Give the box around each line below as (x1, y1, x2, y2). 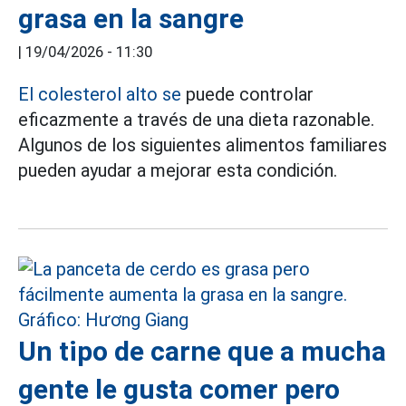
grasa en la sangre (18, 3, 244, 34)
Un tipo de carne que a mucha (18, 335, 386, 367)
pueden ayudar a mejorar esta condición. (18, 159, 337, 181)
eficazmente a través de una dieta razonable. (18, 109, 374, 130)
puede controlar (181, 83, 314, 105)
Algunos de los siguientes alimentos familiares (18, 134, 387, 156)
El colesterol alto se (18, 83, 181, 105)
